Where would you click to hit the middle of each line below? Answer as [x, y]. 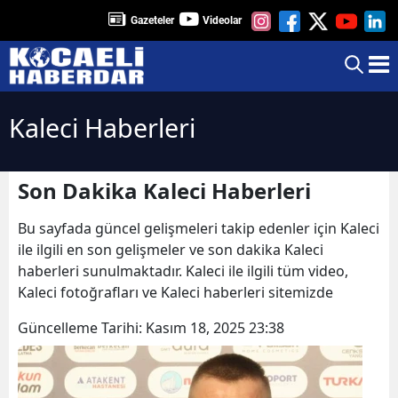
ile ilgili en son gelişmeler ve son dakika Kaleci [171, 249]
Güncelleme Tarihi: [82, 327]
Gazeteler [152, 20]
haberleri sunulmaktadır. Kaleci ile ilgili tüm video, [183, 271]
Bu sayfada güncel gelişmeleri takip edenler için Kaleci [199, 228]
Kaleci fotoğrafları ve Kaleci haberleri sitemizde [175, 292]
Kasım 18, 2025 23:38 [215, 327]
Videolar [222, 20]
